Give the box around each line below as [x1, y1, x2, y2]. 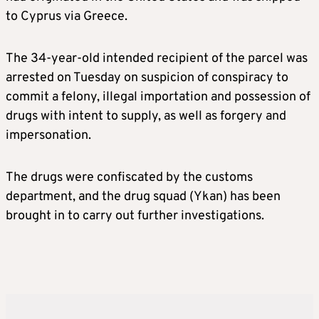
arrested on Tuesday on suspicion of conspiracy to [6, 70, 288, 86]
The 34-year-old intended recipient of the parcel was [6, 51, 308, 67]
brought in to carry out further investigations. [6, 208, 264, 224]
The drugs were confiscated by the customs [6, 169, 253, 186]
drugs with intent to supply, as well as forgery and [6, 108, 286, 125]
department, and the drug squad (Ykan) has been [6, 189, 281, 205]
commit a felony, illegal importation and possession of [6, 89, 310, 105]
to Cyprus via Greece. [6, 9, 127, 25]
